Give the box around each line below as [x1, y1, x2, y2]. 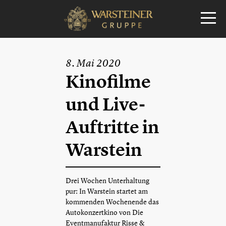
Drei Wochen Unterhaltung [66, 176, 149, 185]
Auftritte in [66, 116, 159, 138]
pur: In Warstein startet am [66, 186, 148, 196]
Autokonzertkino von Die [66, 207, 143, 217]
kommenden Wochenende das [66, 197, 159, 206]
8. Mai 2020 [66, 56, 121, 70]
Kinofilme [66, 71, 151, 93]
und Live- [66, 93, 145, 116]
